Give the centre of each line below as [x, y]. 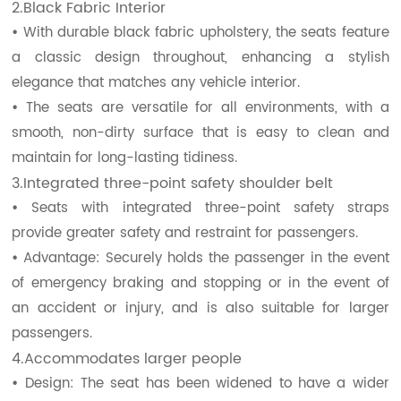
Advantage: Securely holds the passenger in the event [206, 258]
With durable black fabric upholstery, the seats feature [206, 32]
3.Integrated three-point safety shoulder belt [173, 183]
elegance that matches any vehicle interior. [156, 82]
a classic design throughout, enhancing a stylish [200, 57]
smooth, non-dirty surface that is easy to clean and [200, 132]
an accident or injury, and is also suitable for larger [200, 308]
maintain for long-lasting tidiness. [125, 158]
